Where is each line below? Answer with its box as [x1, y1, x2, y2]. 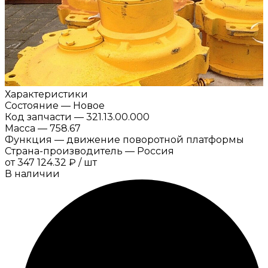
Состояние [5, 99, 59, 111]
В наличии [5, 167, 60, 179]
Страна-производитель [5, 145, 123, 157]
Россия [137, 145, 174, 157]
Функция [5, 133, 52, 145]
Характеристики [5, 88, 88, 100]
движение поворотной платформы [66, 133, 244, 145]
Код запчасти [5, 111, 72, 123]
